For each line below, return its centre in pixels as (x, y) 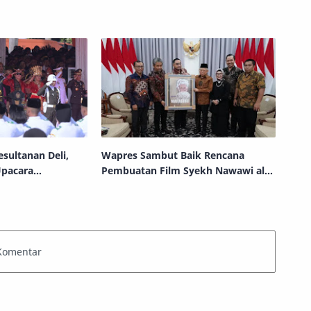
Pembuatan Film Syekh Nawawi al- (184, 171)
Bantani (119, 186)
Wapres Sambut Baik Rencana (173, 155)
